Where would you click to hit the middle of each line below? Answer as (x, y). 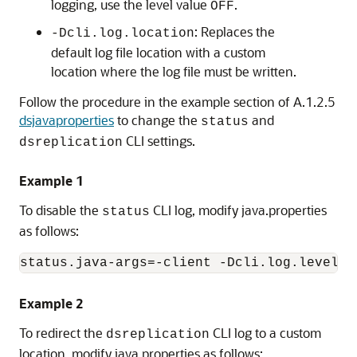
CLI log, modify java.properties (238, 210)
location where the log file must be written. (174, 71)
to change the (157, 120)
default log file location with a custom (158, 52)
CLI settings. (159, 141)
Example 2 (51, 303)
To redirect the (63, 333)
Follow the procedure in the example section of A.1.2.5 (177, 102)
